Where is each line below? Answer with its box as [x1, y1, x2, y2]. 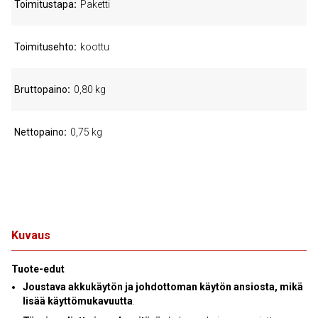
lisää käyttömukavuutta [23, 295, 133, 307]
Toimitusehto [14, 41, 74, 53]
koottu [80, 41, 109, 53]
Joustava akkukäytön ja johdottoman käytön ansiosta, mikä [23, 281, 303, 292]
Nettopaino [14, 126, 64, 138]
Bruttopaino [14, 84, 67, 95]
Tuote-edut [11, 263, 65, 275]
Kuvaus [11, 229, 50, 242]
